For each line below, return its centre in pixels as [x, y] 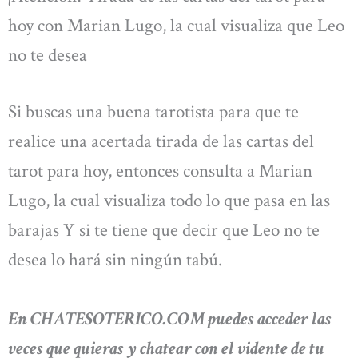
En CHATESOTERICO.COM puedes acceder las [170, 318]
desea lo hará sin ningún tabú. [115, 260]
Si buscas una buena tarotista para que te [153, 112]
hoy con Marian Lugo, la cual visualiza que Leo [176, 26]
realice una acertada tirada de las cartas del [161, 142]
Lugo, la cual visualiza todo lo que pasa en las [169, 201]
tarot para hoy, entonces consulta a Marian [160, 171]
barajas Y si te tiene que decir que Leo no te [164, 231]
